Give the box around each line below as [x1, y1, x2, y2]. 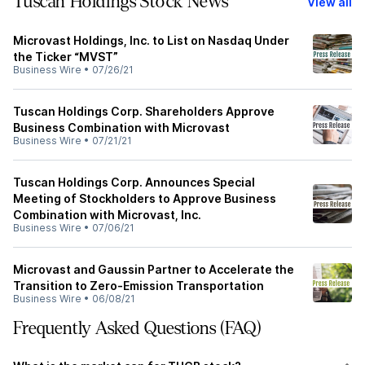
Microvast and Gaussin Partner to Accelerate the [13, 262, 294, 276]
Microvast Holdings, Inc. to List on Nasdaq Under [13, 33, 289, 47]
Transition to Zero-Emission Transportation [13, 279, 264, 292]
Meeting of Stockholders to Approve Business [13, 191, 276, 205]
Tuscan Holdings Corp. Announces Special [13, 175, 255, 189]
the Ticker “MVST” [13, 50, 118, 64]
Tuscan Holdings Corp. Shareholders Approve [13, 104, 275, 118]
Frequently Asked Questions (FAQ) [13, 319, 262, 338]
